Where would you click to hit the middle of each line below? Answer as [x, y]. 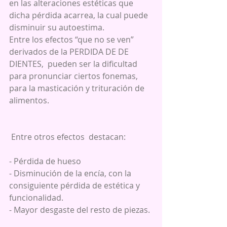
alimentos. [29, 100]
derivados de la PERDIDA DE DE [70, 51]
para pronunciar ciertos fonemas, [74, 76]
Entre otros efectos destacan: [68, 137]
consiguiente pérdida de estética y [75, 185]
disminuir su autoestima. [57, 27]
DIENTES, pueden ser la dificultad [74, 64]
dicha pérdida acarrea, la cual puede [80, 15]
